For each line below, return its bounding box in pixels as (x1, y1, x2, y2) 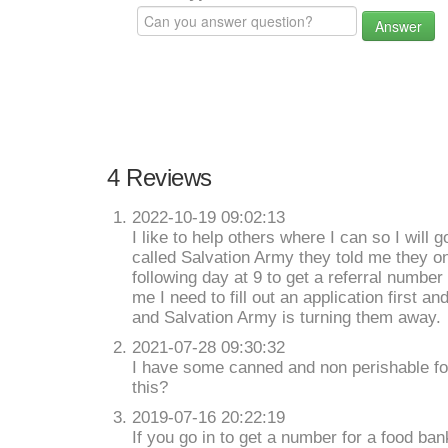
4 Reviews (107, 164, 212, 191)
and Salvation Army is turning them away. (132, 308, 441, 327)
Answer (375, 16, 422, 36)
